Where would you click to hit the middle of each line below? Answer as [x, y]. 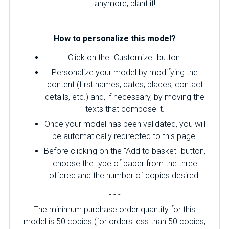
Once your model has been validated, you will [125, 124]
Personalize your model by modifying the [125, 72]
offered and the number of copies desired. [125, 176]
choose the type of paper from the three [125, 163]
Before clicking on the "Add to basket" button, [125, 151]
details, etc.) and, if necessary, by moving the [125, 97]
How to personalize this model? [114, 39]
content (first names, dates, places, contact [125, 85]
